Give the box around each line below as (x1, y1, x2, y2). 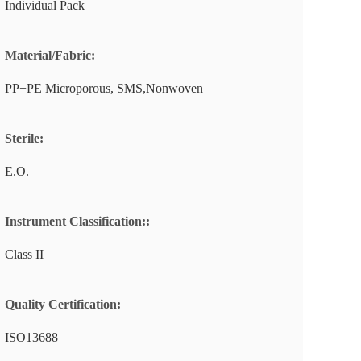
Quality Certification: (5, 297, 121, 311)
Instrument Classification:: (5, 214, 150, 228)
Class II (5, 247, 44, 261)
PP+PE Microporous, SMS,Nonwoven (5, 81, 203, 95)
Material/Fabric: (5, 48, 95, 62)
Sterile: (5, 131, 44, 145)
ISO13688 (5, 330, 58, 344)
